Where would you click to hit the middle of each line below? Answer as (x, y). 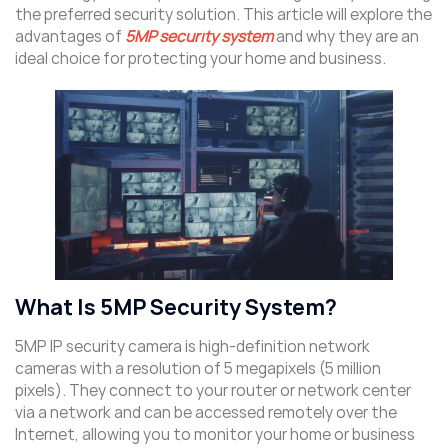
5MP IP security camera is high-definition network (192, 347)
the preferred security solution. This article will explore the (223, 14)
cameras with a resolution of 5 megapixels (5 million (198, 369)
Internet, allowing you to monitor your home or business (215, 435)
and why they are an (346, 36)
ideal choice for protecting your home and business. (200, 58)
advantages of (70, 36)
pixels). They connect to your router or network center (213, 391)
